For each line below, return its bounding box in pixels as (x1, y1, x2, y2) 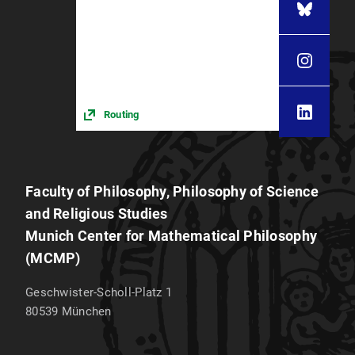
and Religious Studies (25, 205, 168, 222)
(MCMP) (25, 250, 81, 266)
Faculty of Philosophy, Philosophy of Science (25, 183, 319, 200)
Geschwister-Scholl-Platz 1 (25, 285, 173, 300)
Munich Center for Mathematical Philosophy (25, 227, 318, 244)
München (61, 304, 112, 319)
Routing (104, 108, 139, 120)
